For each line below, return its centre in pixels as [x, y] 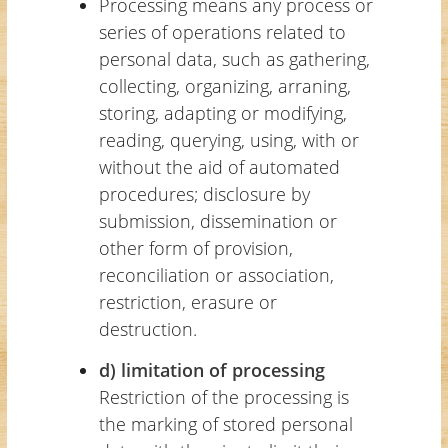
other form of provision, [195, 247]
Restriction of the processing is [223, 396]
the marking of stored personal [225, 423]
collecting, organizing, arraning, [224, 85]
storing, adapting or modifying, [222, 112]
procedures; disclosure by [204, 193]
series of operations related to [222, 31]
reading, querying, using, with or [228, 139]
